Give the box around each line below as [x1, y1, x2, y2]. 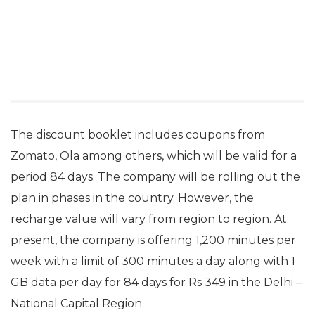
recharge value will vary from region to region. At [11, 212, 287, 226]
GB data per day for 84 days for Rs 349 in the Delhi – [11, 276, 302, 289]
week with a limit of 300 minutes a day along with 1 [11, 255, 295, 268]
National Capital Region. [11, 297, 144, 310]
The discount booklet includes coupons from [11, 128, 265, 141]
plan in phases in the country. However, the [11, 191, 254, 205]
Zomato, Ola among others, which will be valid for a [11, 149, 297, 162]
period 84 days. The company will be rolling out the [11, 170, 300, 184]
